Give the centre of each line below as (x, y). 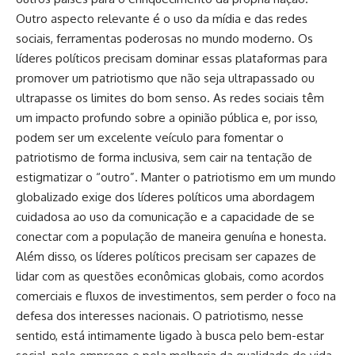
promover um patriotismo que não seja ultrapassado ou (165, 78)
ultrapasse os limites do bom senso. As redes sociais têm (170, 97)
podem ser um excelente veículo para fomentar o (150, 137)
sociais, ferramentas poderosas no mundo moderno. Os (164, 38)
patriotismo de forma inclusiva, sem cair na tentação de (164, 157)
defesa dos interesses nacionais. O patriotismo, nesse (160, 315)
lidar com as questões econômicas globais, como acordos (170, 276)
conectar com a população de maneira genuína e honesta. (171, 236)
